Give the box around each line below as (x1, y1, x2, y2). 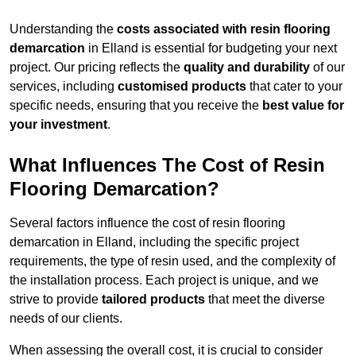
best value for (262, 99, 344, 113)
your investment (10, 118, 107, 132)
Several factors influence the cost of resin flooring (10, 216, 285, 230)
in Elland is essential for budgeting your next (85, 41, 337, 56)
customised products (118, 79, 246, 94)
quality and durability (184, 60, 310, 75)
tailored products (102, 292, 205, 307)
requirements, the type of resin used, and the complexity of (10, 254, 335, 269)
